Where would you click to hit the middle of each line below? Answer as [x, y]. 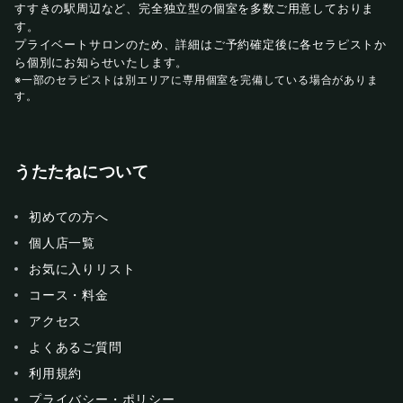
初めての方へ [69, 217]
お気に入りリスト [82, 269]
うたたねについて [82, 172]
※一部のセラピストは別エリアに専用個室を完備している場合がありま [197, 81]
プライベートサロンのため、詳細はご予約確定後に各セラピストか [201, 45]
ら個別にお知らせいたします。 [102, 63]
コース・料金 [69, 295]
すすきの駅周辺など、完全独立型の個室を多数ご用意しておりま [195, 9]
